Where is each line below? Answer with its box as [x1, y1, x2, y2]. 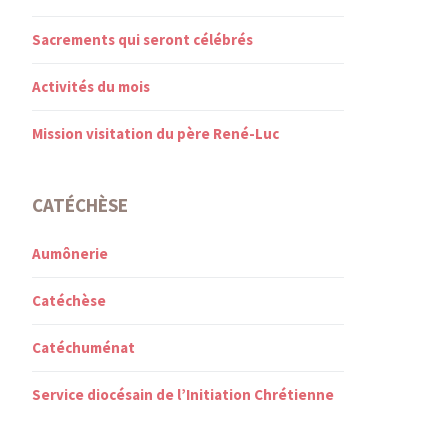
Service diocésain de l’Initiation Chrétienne [32, 384, 334, 404]
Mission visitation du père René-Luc [32, 123, 279, 143]
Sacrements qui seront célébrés [32, 29, 253, 49]
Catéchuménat [32, 337, 135, 357]
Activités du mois [32, 76, 150, 96]
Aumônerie [32, 243, 108, 263]
